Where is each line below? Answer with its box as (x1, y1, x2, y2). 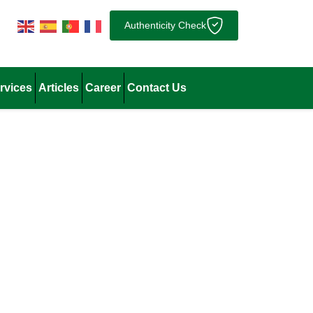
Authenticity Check (124, 20, 206, 31)
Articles (38, 82, 80, 94)
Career (85, 82, 122, 94)
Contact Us (127, 82, 187, 94)
